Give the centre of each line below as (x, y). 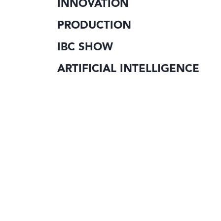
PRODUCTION (94, 25)
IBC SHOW (85, 47)
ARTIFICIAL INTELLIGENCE (128, 68)
